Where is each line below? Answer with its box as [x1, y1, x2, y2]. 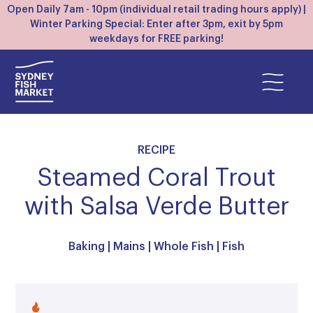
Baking [68, 241, 105, 252]
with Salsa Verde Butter [24, 195, 289, 219]
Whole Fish [154, 241, 214, 252]
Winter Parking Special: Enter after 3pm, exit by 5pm [30, 20, 283, 29]
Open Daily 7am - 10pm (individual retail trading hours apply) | [7, 5, 306, 15]
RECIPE [138, 145, 175, 156]
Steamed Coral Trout [37, 166, 276, 191]
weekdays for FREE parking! [89, 34, 224, 44]
